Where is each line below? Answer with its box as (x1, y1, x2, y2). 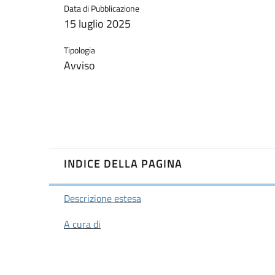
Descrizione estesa (64, 191, 141, 206)
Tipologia (64, 44, 95, 57)
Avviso (64, 57, 95, 74)
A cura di (64, 217, 101, 232)
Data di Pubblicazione (64, 2, 139, 15)
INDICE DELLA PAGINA (64, 154, 182, 172)
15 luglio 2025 (64, 15, 131, 33)
